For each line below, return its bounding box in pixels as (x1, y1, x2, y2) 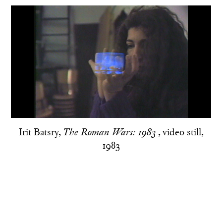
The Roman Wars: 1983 (62, 125, 158, 138)
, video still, (158, 125, 204, 138)
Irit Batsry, (18, 125, 63, 138)
